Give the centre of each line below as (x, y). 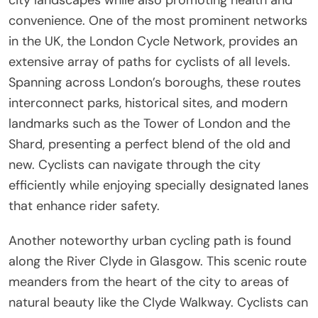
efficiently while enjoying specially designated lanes (159, 185)
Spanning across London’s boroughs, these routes (155, 82)
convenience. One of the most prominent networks (158, 20)
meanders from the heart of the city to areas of (149, 281)
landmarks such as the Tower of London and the (149, 123)
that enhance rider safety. (84, 205)
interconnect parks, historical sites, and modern (148, 103)
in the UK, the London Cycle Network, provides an (153, 41)
